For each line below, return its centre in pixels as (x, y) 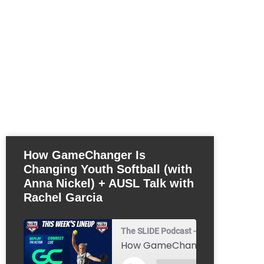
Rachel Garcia (63, 198)
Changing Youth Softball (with (108, 169)
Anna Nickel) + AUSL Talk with (109, 184)
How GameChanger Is (85, 155)
